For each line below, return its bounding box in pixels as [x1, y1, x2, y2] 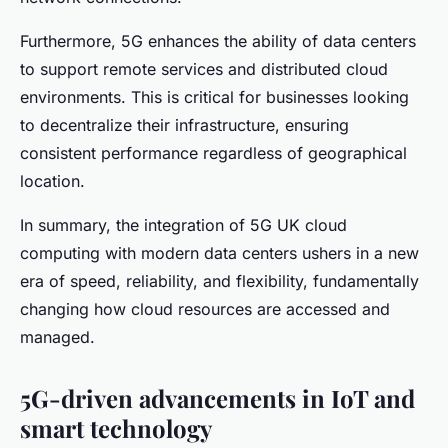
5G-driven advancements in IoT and [20, 381, 415, 414]
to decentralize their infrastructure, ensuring [20, 114, 349, 135]
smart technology [20, 411, 212, 444]
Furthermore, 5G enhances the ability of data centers [20, 30, 416, 51]
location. [20, 170, 85, 191]
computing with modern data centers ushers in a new [20, 242, 419, 263]
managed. [20, 326, 95, 347]
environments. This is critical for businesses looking [20, 86, 409, 107]
